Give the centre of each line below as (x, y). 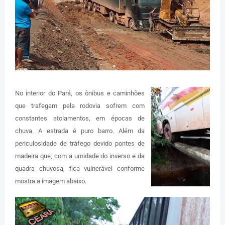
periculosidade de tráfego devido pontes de (80, 143)
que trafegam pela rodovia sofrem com (80, 105)
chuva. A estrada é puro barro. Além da (80, 131)
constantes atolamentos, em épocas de (80, 118)
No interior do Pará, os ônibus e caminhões (80, 93)
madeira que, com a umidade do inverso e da (80, 156)
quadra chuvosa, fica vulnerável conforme (80, 168)
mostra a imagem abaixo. (51, 181)
